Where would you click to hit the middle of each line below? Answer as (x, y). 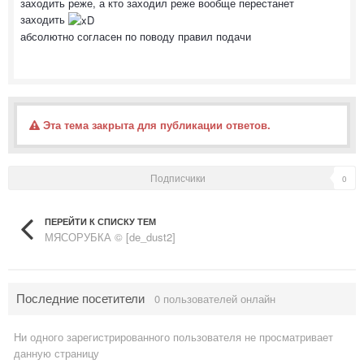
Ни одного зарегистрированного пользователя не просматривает (173, 337)
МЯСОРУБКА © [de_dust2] (110, 237)
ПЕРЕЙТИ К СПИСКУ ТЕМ (100, 221)
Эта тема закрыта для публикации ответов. (155, 124)
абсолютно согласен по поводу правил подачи (136, 37)
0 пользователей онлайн (215, 299)
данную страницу (56, 353)
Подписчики (178, 177)
